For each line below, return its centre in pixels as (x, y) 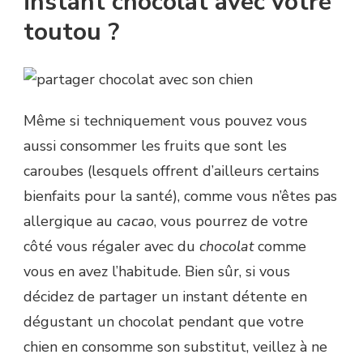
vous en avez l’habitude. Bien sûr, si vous (157, 272)
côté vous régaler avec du (111, 247)
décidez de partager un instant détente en (165, 297)
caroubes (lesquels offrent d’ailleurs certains (171, 171)
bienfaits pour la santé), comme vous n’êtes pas (180, 196)
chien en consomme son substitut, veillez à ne (175, 347)
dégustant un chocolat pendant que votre (164, 322)
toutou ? (71, 32)
